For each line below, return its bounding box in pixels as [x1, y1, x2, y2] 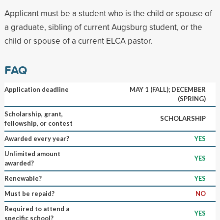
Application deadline [4, 85, 69, 93]
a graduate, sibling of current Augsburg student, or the [4, 21, 202, 32]
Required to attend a [4, 204, 69, 213]
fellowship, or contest [4, 119, 73, 127]
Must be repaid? [4, 189, 55, 197]
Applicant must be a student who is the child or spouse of [4, 7, 212, 19]
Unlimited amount [4, 149, 60, 158]
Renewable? [4, 174, 42, 182]
